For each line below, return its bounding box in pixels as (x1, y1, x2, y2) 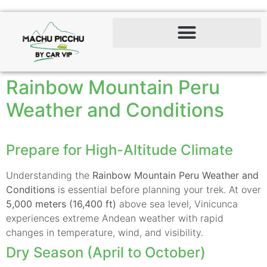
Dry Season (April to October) (6, 243, 206, 261)
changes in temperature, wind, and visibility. (6, 226, 203, 238)
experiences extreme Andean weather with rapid (6, 212, 223, 224)
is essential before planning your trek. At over (55, 183, 261, 195)
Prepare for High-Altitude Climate (6, 141, 233, 159)
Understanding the (6, 169, 92, 181)
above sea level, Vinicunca (116, 197, 238, 210)
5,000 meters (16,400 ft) (6, 197, 116, 210)
